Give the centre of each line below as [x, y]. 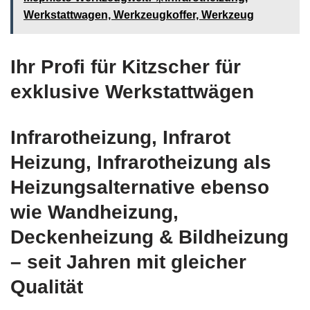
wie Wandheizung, [94, 212]
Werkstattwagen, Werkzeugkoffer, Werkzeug [139, 15]
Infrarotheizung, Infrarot [120, 137]
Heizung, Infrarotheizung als [141, 162]
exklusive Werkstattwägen [132, 91]
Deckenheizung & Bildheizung [149, 237]
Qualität [47, 286]
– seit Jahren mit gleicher [128, 262]
